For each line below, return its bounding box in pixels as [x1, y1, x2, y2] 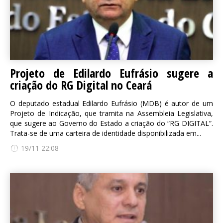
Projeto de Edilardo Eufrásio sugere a [10, 65, 213, 81]
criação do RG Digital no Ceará [10, 77, 152, 93]
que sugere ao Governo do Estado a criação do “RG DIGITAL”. [10, 118, 213, 128]
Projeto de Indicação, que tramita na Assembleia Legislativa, [10, 109, 213, 118]
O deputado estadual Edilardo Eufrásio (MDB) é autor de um [10, 99, 213, 108]
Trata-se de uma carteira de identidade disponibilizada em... [10, 128, 201, 138]
